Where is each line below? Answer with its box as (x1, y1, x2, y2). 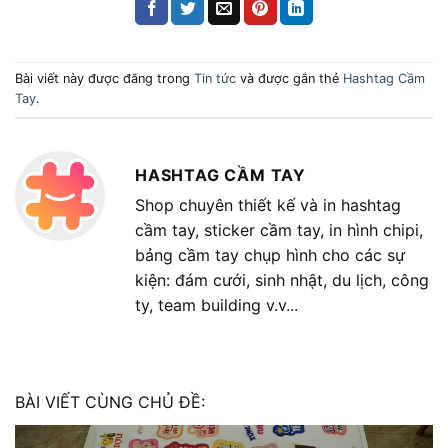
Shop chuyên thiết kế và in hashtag (135, 195, 401, 216)
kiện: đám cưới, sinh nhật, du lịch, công (135, 270, 429, 291)
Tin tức (194, 71, 236, 87)
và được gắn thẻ (236, 71, 343, 87)
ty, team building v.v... (135, 295, 298, 316)
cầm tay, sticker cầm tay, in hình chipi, (135, 220, 423, 241)
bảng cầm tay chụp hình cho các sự (135, 245, 405, 266)
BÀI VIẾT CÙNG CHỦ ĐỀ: (15, 392, 205, 413)
